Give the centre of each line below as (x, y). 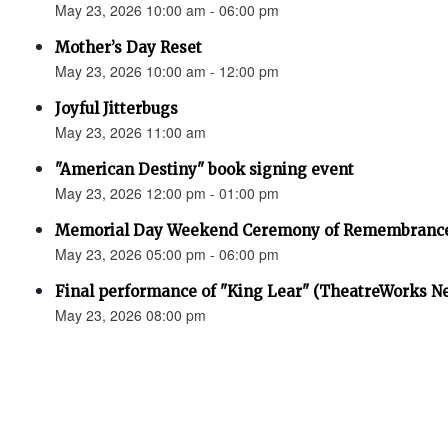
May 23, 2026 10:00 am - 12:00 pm (167, 71)
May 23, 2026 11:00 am (130, 132)
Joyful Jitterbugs (116, 108)
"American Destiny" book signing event (204, 169)
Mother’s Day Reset (128, 47)
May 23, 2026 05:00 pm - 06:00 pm (167, 254)
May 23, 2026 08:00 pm (130, 315)
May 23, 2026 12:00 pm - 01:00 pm (167, 193)
